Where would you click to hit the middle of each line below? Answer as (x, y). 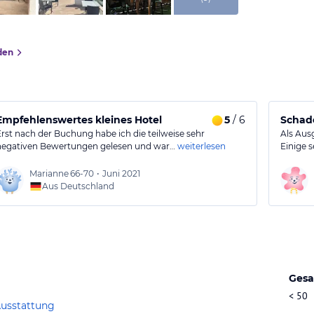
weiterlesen (202, 146)
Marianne (49, 173)
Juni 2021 (122, 173)
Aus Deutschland (78, 186)
